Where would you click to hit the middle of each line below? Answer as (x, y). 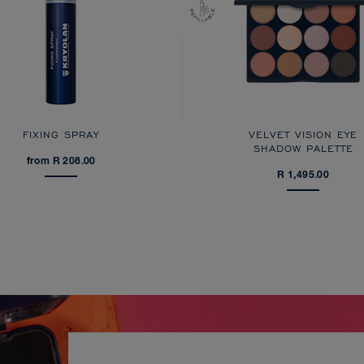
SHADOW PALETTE (303, 149)
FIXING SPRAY (61, 135)
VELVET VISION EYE (303, 135)
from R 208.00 (61, 162)
